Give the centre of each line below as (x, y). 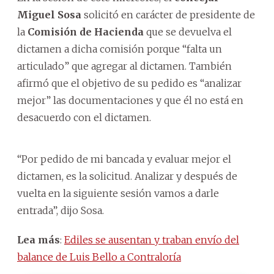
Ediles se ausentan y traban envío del (152, 239)
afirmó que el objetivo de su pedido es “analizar (129, 83)
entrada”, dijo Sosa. (61, 210)
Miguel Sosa (49, 14)
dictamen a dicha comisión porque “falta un (120, 49)
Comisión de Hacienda (86, 31)
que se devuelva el (188, 31)
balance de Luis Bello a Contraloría (99, 257)
